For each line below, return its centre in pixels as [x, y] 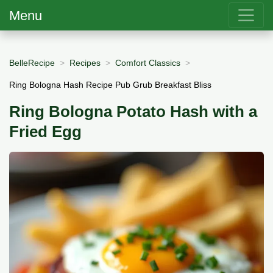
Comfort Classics [148, 62]
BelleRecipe [32, 62]
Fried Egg [45, 132]
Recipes [85, 62]
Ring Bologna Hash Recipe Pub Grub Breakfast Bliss [110, 84]
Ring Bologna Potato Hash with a [133, 112]
